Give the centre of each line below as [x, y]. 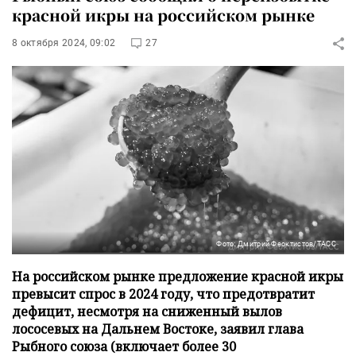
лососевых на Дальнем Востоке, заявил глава [158, 329]
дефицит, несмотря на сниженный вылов [147, 311]
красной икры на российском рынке [163, 15]
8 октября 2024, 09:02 [64, 43]
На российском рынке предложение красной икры [178, 276]
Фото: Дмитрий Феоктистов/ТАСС [276, 244]
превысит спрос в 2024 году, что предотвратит [163, 294]
